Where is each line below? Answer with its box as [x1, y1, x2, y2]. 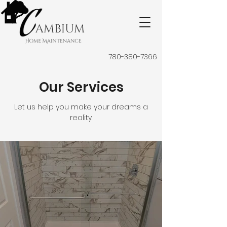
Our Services [39, 78, 124, 96]
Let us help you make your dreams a [14, 102, 148, 112]
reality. [70, 112, 92, 123]
